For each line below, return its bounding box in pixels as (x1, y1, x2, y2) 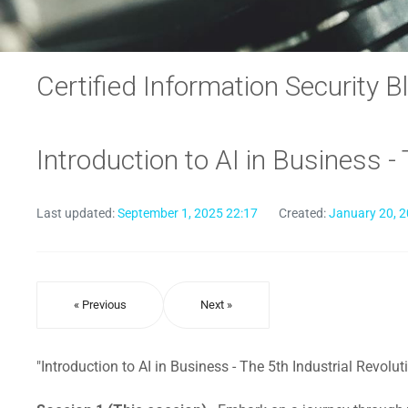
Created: (279, 206, 329, 220)
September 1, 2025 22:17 (117, 206, 258, 220)
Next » (200, 298, 232, 311)
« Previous (74, 298, 127, 311)
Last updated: (36, 206, 117, 220)
